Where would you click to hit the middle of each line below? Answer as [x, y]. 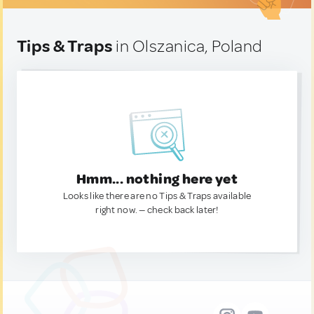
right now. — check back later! [157, 210]
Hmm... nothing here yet [157, 179]
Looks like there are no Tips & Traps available [157, 196]
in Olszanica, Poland [187, 46]
